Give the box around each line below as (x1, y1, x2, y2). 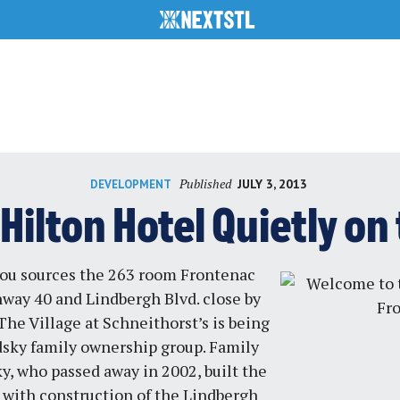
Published (179, 174, 235, 192)
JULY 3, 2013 (237, 175, 307, 192)
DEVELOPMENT (89, 176, 171, 192)
